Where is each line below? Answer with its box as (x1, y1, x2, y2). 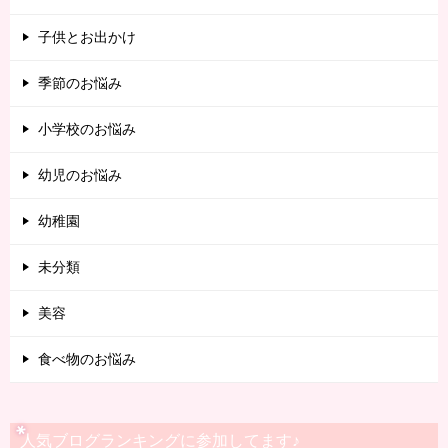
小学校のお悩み (38, 120, 136, 137)
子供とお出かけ (38, 28, 136, 45)
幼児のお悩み (38, 166, 122, 183)
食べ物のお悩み (38, 350, 136, 367)
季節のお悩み (38, 74, 122, 91)
